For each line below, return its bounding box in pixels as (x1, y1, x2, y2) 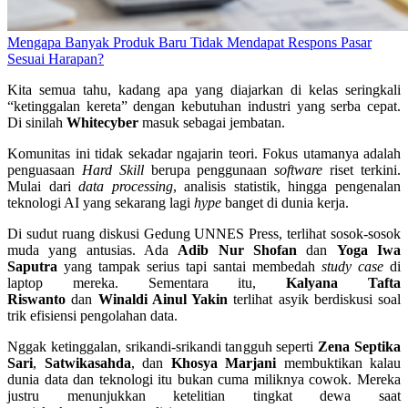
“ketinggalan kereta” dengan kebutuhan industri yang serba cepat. (7, 98, 401, 115)
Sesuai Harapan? (7, 51, 104, 67)
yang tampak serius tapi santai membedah (57, 259, 321, 275)
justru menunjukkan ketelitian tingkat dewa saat (7, 388, 401, 404)
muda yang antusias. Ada (7, 242, 178, 259)
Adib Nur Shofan (178, 242, 298, 259)
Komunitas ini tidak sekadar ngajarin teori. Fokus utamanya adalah (7, 146, 401, 162)
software (274, 162, 323, 178)
